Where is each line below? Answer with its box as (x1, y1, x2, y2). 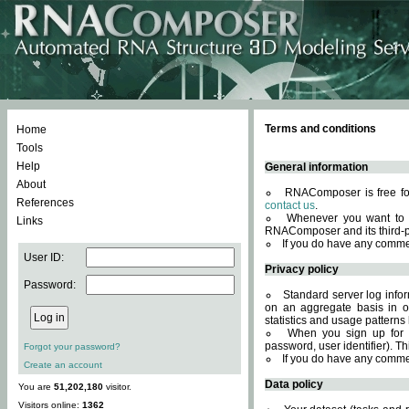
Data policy (265, 378, 323, 391)
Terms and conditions (265, 122, 376, 135)
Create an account (24, 360, 102, 370)
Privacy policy (265, 263, 339, 276)
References (16, 196, 74, 209)
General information (265, 161, 368, 173)
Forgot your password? (24, 341, 121, 351)
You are (18, 382, 54, 392)
